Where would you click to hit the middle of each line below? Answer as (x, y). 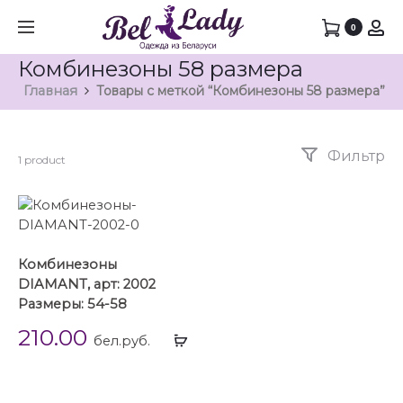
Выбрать (217, 335)
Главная (50, 91)
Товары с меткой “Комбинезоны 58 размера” (241, 91)
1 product (42, 160)
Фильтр (354, 156)
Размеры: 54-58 (72, 304)
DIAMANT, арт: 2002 (87, 285)
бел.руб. (122, 340)
